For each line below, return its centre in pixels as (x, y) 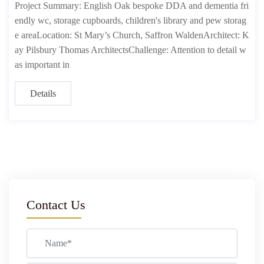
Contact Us (56, 204)
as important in (42, 64)
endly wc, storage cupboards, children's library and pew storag (131, 20)
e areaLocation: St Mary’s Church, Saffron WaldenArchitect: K (132, 35)
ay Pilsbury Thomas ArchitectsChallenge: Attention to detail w (131, 49)
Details (43, 93)
